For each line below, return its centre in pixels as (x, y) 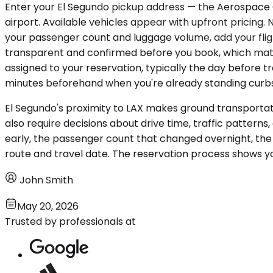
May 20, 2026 (48, 207)
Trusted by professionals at (70, 222)
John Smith (46, 180)
